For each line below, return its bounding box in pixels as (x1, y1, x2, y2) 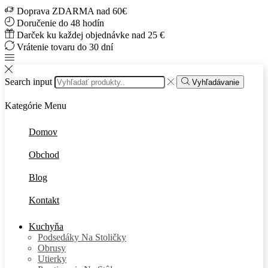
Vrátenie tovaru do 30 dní (17, 42, 113, 52)
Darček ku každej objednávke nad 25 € (17, 30, 165, 40)
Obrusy (38, 243, 66, 254)
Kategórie (5, 100, 44, 111)
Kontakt (29, 195, 59, 206)
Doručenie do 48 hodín (17, 18, 104, 28)
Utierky (38, 254, 66, 264)
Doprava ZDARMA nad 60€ (17, 6, 127, 16)
